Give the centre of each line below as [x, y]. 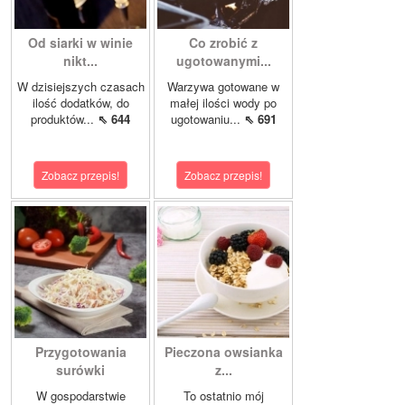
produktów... [64, 119]
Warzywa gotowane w [223, 87]
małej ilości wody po [223, 103]
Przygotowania [80, 352]
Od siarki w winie [80, 43]
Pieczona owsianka [223, 352]
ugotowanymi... [223, 61]
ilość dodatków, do [80, 103]
